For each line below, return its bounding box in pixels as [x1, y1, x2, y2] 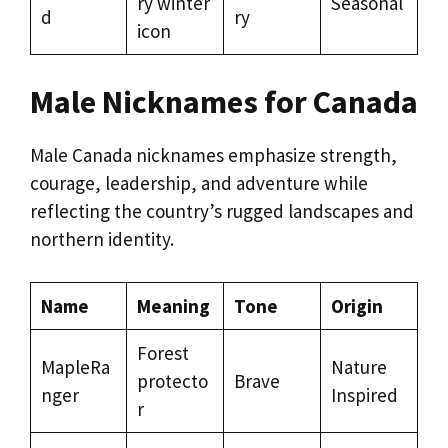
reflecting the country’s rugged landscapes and [30, 199, 414, 223]
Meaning [136, 293, 210, 318]
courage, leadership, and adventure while [30, 171, 368, 195]
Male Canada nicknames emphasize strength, [30, 143, 397, 167]
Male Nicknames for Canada [30, 82, 418, 122]
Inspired [330, 382, 398, 407]
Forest [136, 340, 189, 365]
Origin [330, 293, 383, 318]
